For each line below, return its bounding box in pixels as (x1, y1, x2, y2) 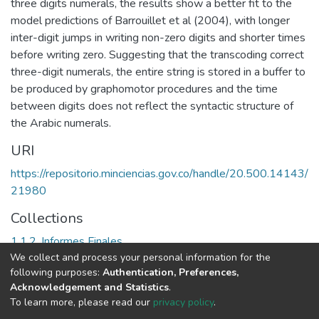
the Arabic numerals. (11, 115, 111, 131)
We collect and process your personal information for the (10, 250, 271, 264)
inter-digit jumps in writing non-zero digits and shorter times (11, 29, 305, 46)
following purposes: (10, 265, 103, 279)
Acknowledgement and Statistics (10, 280, 169, 294)
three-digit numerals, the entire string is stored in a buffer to (11, 63, 305, 80)
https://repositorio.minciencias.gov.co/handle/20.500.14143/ (11, 165, 308, 182)
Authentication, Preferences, (103, 265, 239, 279)
